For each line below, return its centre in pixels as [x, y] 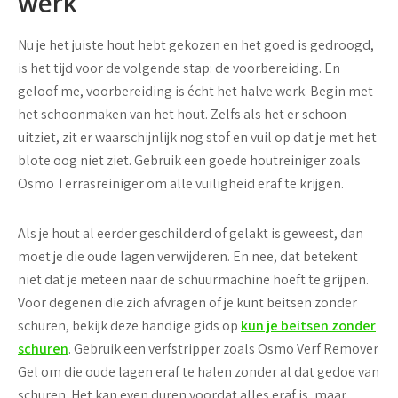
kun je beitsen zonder [308, 326]
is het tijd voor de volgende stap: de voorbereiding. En [179, 68]
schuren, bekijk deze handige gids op [129, 326]
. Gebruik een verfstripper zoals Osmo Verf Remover [223, 349]
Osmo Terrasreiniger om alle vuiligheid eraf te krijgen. [181, 183]
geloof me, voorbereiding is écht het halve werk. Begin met [195, 91]
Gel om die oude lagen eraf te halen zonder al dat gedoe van [199, 372]
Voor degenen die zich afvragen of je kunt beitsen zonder [187, 302]
